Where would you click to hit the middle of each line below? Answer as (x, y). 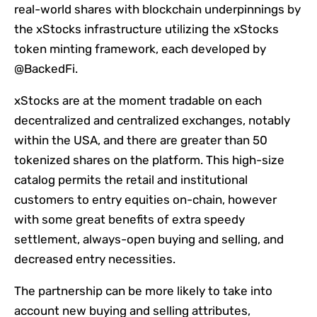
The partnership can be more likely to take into (143, 291)
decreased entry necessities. (95, 259)
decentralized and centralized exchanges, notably (152, 121)
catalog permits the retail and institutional (131, 180)
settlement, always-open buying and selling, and (149, 240)
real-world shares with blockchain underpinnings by (157, 10)
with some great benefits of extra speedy (129, 220)
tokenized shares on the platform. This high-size (149, 160)
